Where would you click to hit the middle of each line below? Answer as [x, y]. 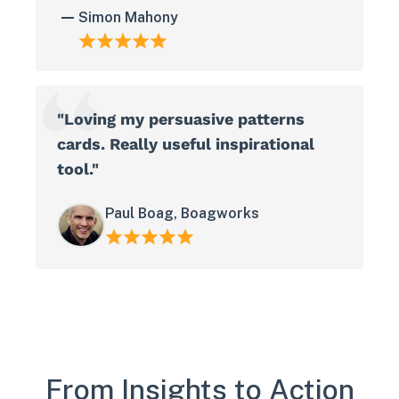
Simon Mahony [128, 18]
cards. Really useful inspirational [186, 144]
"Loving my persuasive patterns [181, 119]
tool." [78, 169]
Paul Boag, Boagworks [182, 214]
